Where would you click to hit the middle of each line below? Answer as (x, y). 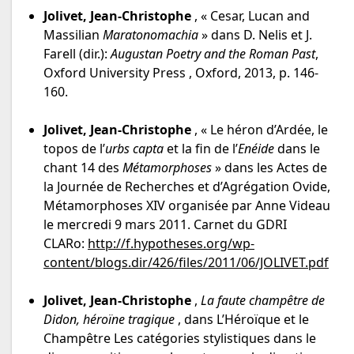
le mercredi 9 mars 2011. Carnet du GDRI (165, 225)
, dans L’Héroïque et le (242, 320)
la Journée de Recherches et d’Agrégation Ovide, (187, 187)
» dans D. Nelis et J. (255, 35)
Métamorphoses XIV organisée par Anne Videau (187, 206)
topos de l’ (74, 149)
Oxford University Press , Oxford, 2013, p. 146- (181, 73)
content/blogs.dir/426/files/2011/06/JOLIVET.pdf (186, 263)
